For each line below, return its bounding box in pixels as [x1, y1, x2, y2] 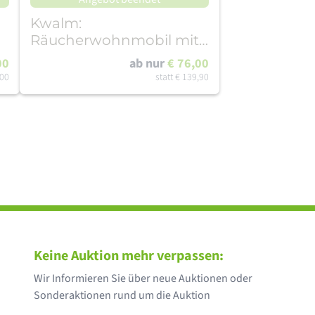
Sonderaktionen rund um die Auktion [34, 288, 210, 304]
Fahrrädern [30, 65, 110, 83]
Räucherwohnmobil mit [30, 32, 199, 49]
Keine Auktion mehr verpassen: [34, 246, 224, 266]
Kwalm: [30, 15, 82, 32]
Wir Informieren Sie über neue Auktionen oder [34, 271, 252, 287]
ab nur [129, 55, 167, 73]
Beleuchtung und [30, 49, 155, 66]
